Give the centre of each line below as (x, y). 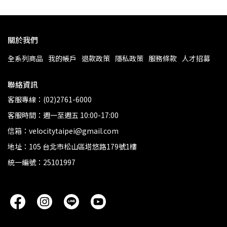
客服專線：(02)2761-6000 (50, 99)
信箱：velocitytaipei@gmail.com (63, 131)
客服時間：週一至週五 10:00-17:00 (63, 115)
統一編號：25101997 (42, 162)
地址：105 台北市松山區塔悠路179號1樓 (72, 146)
